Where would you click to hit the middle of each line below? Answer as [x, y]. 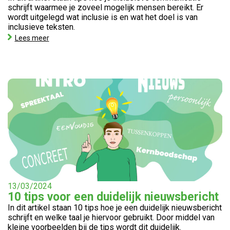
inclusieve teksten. [41, 27]
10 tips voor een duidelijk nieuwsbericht [113, 197]
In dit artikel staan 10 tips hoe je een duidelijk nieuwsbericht [115, 208]
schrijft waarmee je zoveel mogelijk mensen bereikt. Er [106, 7]
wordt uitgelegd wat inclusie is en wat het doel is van [103, 17]
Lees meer [32, 38]
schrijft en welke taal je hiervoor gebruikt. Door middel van [111, 217]
